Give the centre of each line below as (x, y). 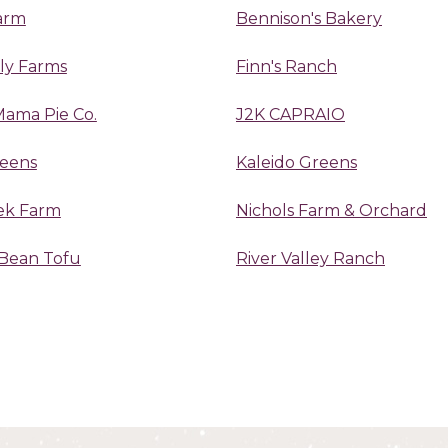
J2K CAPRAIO (290, 114)
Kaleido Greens (296, 162)
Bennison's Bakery (309, 18)
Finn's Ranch (286, 66)
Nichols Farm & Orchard (331, 210)
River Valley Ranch (310, 258)
